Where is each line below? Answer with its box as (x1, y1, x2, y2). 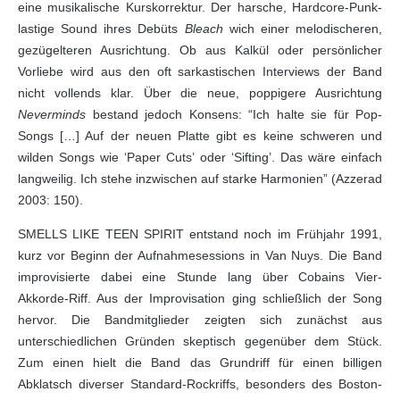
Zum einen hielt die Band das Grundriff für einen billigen (18, 355, 382, 370)
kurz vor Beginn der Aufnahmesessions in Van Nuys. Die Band (18, 248, 382, 262)
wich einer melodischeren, (229, 21, 383, 36)
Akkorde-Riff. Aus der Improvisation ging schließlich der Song (18, 291, 382, 305)
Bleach (184, 21, 229, 36)
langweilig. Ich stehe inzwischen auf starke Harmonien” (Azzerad (18, 171, 382, 186)
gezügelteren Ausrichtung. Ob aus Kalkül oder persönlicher (18, 43, 382, 57)
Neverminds (18, 107, 86, 121)
